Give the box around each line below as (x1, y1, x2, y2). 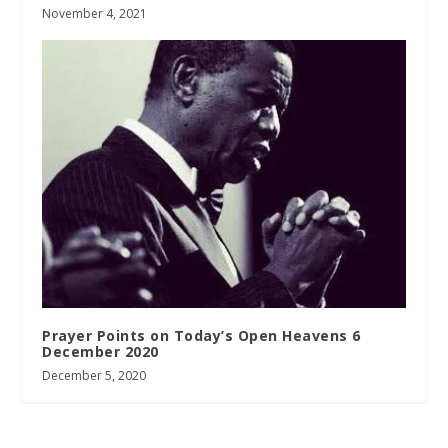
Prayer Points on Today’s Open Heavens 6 (42, 326, 361, 346)
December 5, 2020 (42, 367, 147, 385)
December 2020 (42, 342, 159, 362)
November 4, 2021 (42, 5, 148, 23)
